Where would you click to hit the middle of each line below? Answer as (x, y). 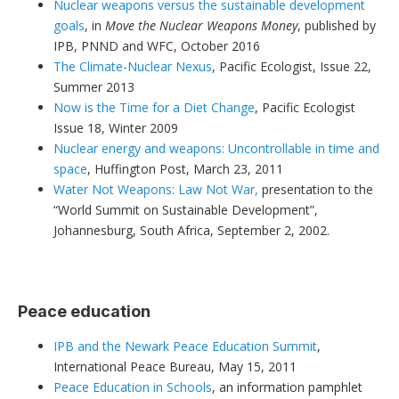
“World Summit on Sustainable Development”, (186, 209)
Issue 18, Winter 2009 (116, 127)
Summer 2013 (94, 86)
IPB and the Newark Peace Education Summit (185, 346)
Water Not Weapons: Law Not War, (156, 189)
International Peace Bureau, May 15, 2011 (175, 366)
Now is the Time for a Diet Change (154, 107)
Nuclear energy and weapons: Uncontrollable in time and (216, 148)
